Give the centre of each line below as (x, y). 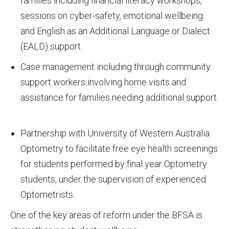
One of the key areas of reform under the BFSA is (106, 215)
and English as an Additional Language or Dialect (115, 31)
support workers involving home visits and (103, 82)
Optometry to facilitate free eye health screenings (119, 149)
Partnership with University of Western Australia (115, 133)
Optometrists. (48, 195)
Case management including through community (116, 67)
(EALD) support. (51, 47)
